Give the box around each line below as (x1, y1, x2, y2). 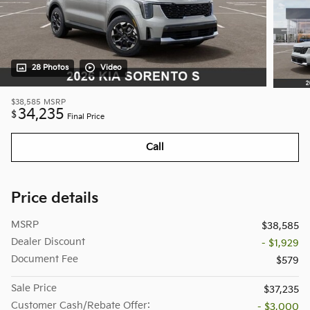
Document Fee (11, 253, 78, 265)
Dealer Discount (11, 235, 85, 248)
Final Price (67, 113, 104, 122)
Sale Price (11, 282, 57, 294)
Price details (11, 189, 98, 207)
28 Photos (32, 64, 69, 73)
